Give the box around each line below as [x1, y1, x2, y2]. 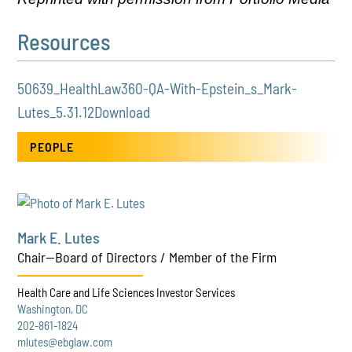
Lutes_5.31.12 [17, 103, 95, 122]
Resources [17, 27, 111, 56]
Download [94, 103, 151, 122]
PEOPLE [30, 138, 75, 154]
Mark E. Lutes [17, 227, 101, 247]
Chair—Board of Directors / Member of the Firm [17, 247, 277, 266]
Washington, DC [17, 301, 89, 316]
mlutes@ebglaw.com [17, 334, 113, 349]
